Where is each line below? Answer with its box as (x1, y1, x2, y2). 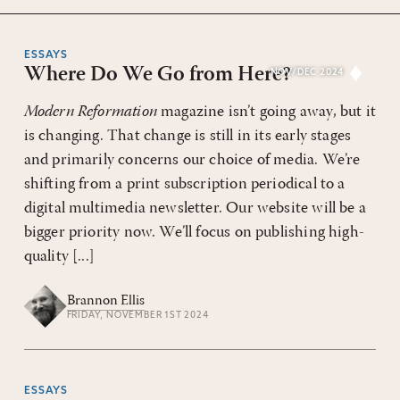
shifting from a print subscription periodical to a (23, 176, 346, 193)
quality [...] (23, 248, 95, 265)
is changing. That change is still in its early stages (23, 128, 352, 145)
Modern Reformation (23, 104, 162, 121)
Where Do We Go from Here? (23, 64, 291, 86)
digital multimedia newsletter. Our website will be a (23, 200, 366, 217)
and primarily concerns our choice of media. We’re (23, 152, 361, 169)
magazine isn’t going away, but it (161, 104, 376, 121)
